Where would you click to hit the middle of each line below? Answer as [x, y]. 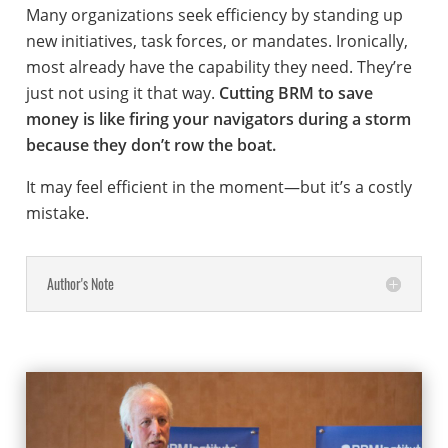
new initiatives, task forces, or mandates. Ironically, [216, 40]
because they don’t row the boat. [150, 144]
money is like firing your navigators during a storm [218, 118]
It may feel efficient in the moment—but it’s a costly [218, 186]
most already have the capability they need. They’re [218, 66]
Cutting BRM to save [295, 92]
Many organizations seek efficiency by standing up [214, 14]
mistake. [57, 212]
